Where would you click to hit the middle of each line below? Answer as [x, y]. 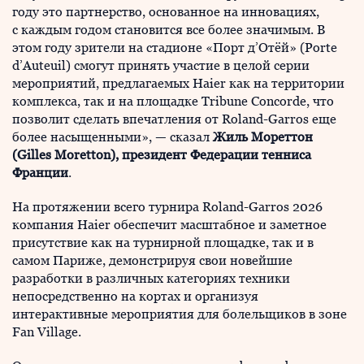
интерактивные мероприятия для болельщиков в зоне [180, 314]
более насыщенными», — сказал [113, 137]
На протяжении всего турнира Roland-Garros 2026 [167, 207]
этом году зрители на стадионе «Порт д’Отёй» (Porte [175, 48]
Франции [40, 173]
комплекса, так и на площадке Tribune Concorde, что [173, 101]
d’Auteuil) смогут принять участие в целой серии [161, 65]
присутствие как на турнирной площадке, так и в [163, 243]
